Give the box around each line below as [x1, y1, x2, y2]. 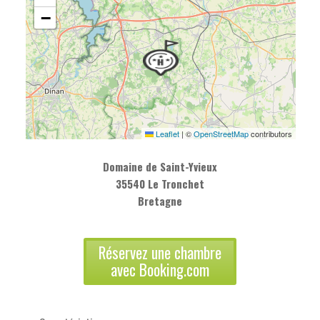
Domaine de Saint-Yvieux [103, 158, 217, 174]
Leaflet [154, 127, 179, 139]
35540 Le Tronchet [116, 175, 204, 191]
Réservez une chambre [99, 241, 221, 264]
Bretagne [138, 192, 182, 209]
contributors [249, 127, 292, 139]
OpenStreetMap [194, 127, 249, 139]
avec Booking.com [111, 258, 209, 281]
